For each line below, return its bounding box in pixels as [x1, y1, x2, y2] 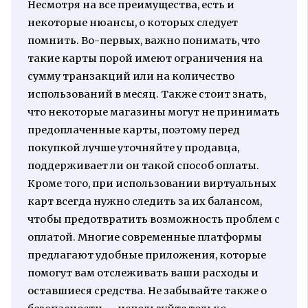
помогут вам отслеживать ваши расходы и [27, 267, 258, 280]
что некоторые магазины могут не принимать [27, 106, 280, 119]
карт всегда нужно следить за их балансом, [27, 195, 262, 208]
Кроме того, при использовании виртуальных [27, 177, 276, 190]
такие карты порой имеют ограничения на [27, 52, 263, 65]
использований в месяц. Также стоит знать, [27, 88, 266, 101]
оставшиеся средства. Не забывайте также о [27, 285, 267, 298]
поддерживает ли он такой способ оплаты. [27, 159, 259, 173]
